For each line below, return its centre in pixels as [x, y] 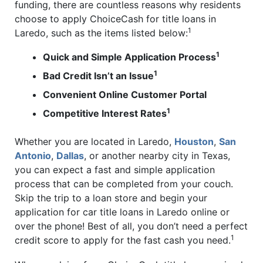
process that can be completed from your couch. [124, 184]
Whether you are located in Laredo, [95, 142]
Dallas [70, 156]
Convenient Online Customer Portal [125, 95]
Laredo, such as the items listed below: [101, 33]
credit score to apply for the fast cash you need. [123, 240]
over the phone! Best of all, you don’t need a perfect [131, 226]
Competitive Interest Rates [105, 114]
